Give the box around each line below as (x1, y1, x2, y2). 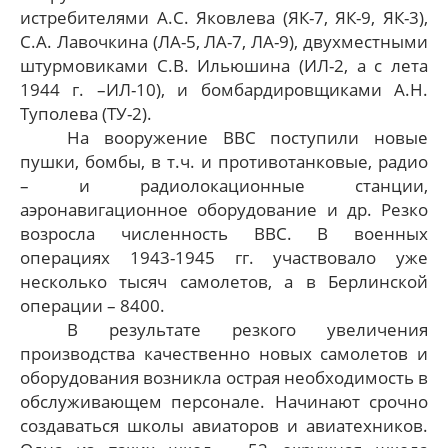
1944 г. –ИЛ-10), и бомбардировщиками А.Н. (20, 77, 428, 101)
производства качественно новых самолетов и (20, 341, 428, 365)
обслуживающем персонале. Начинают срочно (20, 389, 428, 413)
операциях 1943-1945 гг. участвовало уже (20, 245, 428, 269)
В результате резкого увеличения (67, 317, 428, 341)
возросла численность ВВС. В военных (20, 221, 428, 245)
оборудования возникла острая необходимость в (20, 365, 428, 389)
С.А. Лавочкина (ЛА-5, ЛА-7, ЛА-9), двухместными (20, 29, 428, 53)
